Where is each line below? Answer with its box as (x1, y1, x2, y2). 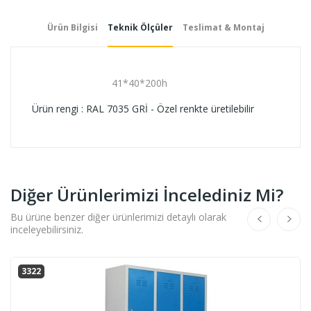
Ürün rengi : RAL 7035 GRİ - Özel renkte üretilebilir (32, 101, 254, 115)
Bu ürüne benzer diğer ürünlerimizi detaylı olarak (10, 210, 226, 224)
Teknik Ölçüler (107, 21, 173, 33)
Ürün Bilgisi (47, 21, 98, 33)
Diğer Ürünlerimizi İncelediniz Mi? (10, 183, 283, 206)
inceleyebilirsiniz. (10, 222, 83, 236)
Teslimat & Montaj (182, 21, 264, 33)
